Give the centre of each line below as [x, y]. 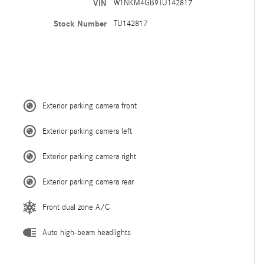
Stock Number [80, 24]
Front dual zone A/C [76, 208]
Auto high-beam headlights [87, 233]
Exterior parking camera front [90, 106]
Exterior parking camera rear [88, 182]
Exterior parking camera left [87, 132]
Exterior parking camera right [89, 157]
